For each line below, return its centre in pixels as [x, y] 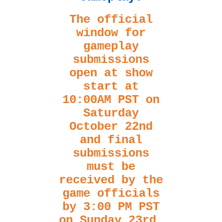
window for [111, 33]
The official [111, 20]
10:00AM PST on [111, 100]
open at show [111, 73]
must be [111, 167]
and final [111, 140]
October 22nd [111, 127]
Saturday [111, 113]
